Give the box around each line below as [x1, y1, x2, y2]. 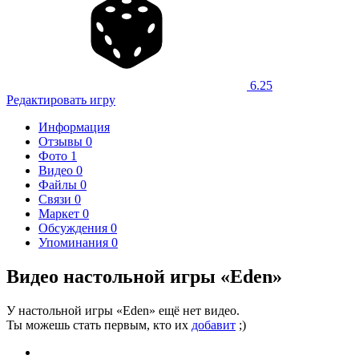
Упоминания [38, 235, 111, 249]
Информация [38, 119, 110, 134]
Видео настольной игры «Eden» [6, 265, 282, 287]
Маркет [38, 206, 83, 220]
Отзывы [38, 134, 86, 148]
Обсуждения [38, 220, 111, 235]
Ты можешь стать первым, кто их [6, 317, 192, 332]
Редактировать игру [6, 92, 115, 107]
